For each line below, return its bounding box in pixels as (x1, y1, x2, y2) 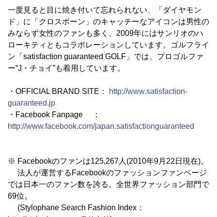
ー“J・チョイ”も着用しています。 (8, 64, 125, 72)
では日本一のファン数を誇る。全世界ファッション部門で (8, 180, 209, 188)
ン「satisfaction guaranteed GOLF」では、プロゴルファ (8, 52, 203, 61)
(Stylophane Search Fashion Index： (8, 203, 144, 212)
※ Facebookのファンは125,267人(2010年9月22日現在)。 (8, 157, 208, 165)
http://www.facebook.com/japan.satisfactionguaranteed (8, 122, 194, 130)
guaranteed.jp (8, 99, 55, 107)
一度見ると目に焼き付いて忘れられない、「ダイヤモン (8, 6, 201, 14)
